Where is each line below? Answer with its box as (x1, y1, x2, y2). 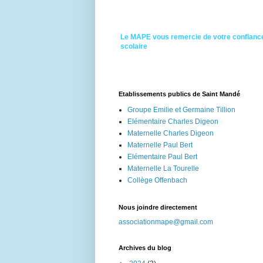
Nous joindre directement (119, 204, 197, 211)
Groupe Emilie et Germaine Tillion (127, 106, 235, 114)
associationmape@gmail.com (119, 218, 213, 227)
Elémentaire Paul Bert (127, 153, 197, 161)
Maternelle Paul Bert (127, 141, 193, 150)
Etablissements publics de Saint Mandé (119, 90, 240, 98)
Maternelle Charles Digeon (127, 129, 214, 138)
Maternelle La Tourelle (127, 164, 199, 173)
